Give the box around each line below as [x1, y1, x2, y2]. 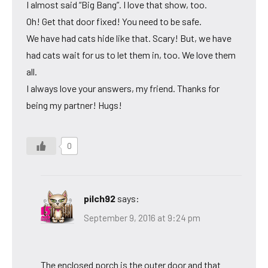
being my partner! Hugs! [26, 99, 122, 111]
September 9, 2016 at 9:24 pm [84, 212, 200, 223]
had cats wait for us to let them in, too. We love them [26, 49, 236, 61]
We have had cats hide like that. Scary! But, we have [26, 32, 232, 44]
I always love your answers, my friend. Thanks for [26, 83, 220, 95]
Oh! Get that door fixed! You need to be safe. [26, 16, 202, 28]
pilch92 [84, 193, 115, 205]
